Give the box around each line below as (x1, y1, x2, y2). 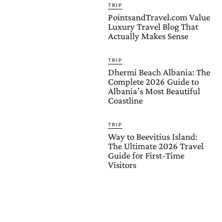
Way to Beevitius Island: (108, 131, 197, 142)
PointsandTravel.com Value (108, 12, 210, 22)
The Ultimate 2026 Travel (108, 141, 204, 151)
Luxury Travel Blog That (108, 21, 198, 32)
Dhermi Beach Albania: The (108, 67, 210, 77)
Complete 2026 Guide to (108, 76, 199, 87)
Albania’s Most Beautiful (108, 86, 200, 96)
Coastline (108, 95, 143, 106)
